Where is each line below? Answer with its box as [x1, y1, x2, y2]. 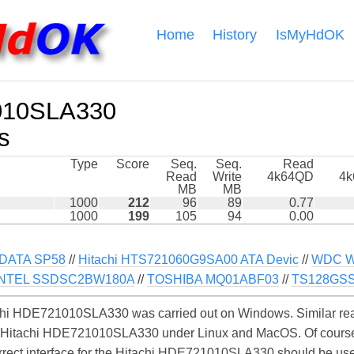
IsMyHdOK [276, 27, 345, 43]
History [213, 27, 258, 43]
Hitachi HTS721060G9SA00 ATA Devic [78, 253, 299, 267]
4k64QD [267, 170, 314, 184]
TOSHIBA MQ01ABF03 [147, 273, 279, 287]
